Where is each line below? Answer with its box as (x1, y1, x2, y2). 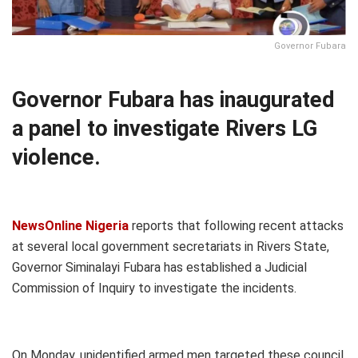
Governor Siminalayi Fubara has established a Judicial (12, 260, 307, 276)
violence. (12, 144, 101, 170)
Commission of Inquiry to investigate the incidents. (12, 280, 296, 296)
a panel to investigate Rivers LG (12, 115, 317, 141)
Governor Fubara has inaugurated (12, 86, 335, 113)
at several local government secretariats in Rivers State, (12, 239, 329, 255)
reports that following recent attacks (129, 218, 344, 234)
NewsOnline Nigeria (12, 218, 129, 234)
